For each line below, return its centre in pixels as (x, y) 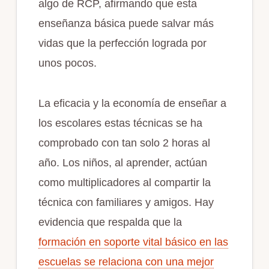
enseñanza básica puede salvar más (126, 23)
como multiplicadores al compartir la (124, 182)
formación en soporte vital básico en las (133, 242)
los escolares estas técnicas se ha (120, 123)
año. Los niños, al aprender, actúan (122, 162)
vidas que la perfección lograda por (122, 43)
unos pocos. (67, 63)
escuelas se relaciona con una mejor (126, 261)
